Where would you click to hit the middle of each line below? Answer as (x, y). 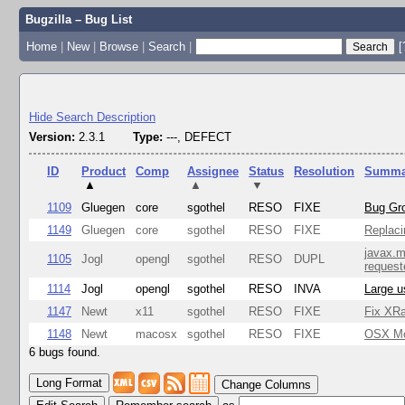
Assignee (213, 172)
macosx (157, 334)
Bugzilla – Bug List (78, 19)
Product (104, 172)
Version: (52, 137)
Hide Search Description (92, 117)
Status (267, 172)
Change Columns (266, 385)
